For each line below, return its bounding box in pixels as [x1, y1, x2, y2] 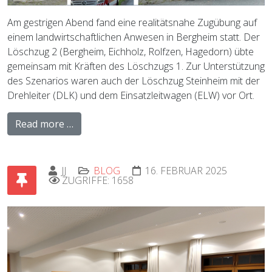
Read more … [15, 117, 73, 131]
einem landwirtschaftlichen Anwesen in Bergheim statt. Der [7, 30, 260, 44]
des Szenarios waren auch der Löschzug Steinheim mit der [7, 73, 260, 87]
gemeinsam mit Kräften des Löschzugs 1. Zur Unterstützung [7, 59, 265, 73]
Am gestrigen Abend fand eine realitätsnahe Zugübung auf [7, 15, 257, 29]
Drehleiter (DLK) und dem [7, 88, 118, 102]
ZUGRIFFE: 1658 [62, 173, 134, 187]
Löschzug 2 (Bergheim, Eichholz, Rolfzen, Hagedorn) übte [7, 44, 254, 58]
